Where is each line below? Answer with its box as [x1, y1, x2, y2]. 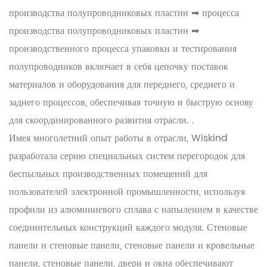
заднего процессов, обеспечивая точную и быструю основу [9, 95, 253, 111]
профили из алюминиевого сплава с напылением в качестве [9, 202, 258, 218]
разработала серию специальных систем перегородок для [9, 148, 245, 164]
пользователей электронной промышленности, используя [9, 184, 245, 200]
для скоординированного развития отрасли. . [9, 113, 194, 129]
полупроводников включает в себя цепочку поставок [9, 59, 228, 75]
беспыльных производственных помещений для [9, 166, 207, 182]
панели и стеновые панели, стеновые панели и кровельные [9, 238, 254, 254]
